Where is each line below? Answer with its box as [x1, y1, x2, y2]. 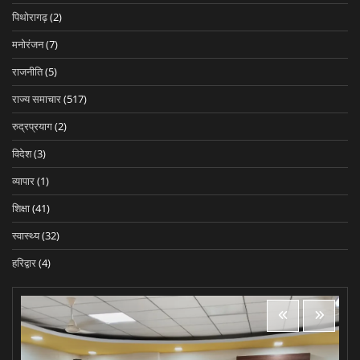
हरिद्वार [12, 255, 36, 270]
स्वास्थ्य [12, 227, 39, 243]
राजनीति [12, 63, 43, 79]
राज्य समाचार [12, 91, 61, 106]
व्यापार [12, 173, 35, 188]
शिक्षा [12, 200, 30, 215]
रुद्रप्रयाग [12, 118, 52, 133]
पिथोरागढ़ [12, 9, 47, 24]
